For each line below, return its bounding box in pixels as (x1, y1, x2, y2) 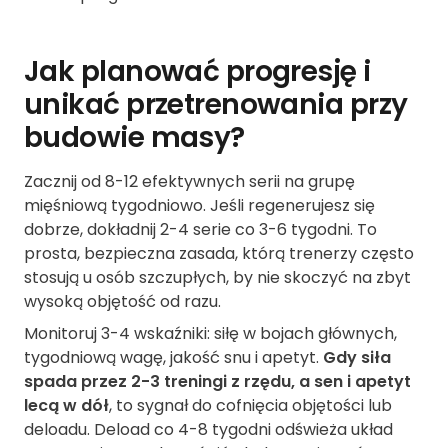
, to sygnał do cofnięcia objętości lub (109, 394, 392, 418)
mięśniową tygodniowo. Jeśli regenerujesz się (24, 194, 375, 218)
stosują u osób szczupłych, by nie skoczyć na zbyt (24, 266, 411, 290)
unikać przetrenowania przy (24, 85, 408, 125)
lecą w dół (24, 394, 109, 418)
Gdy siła (323, 346, 391, 370)
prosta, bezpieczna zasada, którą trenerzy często (24, 242, 414, 266)
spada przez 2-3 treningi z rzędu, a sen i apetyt (24, 370, 411, 394)
